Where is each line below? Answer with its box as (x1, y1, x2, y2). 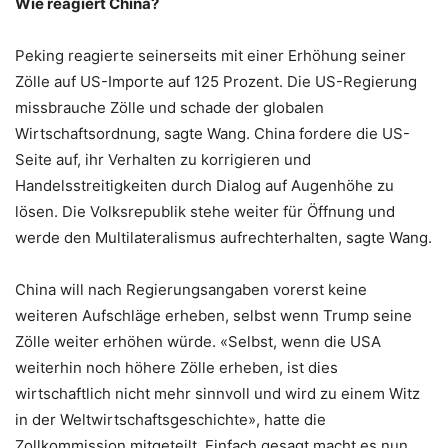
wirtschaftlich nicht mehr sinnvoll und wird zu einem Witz (15, 383, 420, 403)
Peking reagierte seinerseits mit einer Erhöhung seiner (15, 45, 406, 65)
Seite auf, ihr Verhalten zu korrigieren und (15, 149, 311, 169)
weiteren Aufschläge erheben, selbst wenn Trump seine (15, 305, 412, 325)
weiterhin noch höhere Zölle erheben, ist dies (15, 357, 338, 377)
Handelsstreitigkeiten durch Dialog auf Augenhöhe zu (15, 175, 394, 195)
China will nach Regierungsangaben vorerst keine (15, 279, 367, 299)
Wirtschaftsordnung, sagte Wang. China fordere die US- (15, 123, 410, 143)
